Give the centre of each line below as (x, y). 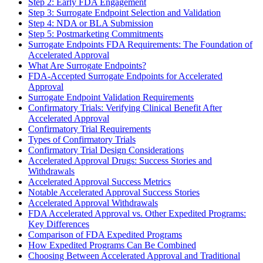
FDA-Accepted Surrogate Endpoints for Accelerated (125, 76)
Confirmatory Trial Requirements (90, 129)
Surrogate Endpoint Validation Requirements (111, 97)
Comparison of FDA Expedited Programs (105, 234)
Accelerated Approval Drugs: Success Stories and (120, 160)
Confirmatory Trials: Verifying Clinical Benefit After (125, 107)
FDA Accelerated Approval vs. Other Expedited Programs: (137, 213)
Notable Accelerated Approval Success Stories (114, 192)
